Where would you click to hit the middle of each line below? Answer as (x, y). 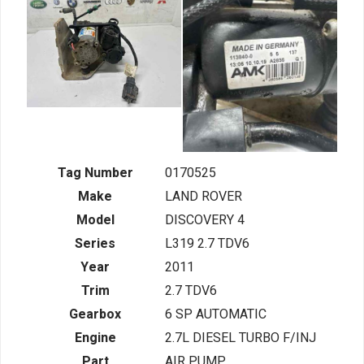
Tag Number (95, 173)
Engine (95, 338)
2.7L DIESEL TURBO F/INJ (240, 338)
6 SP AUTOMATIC (216, 315)
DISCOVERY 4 (205, 221)
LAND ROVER (204, 197)
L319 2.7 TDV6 (207, 244)
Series (95, 244)
